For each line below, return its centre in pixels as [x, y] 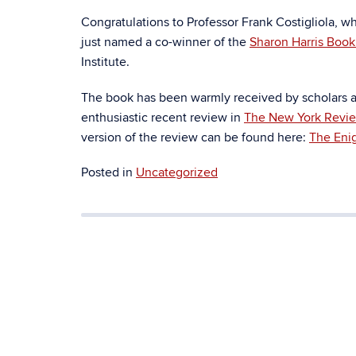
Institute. [105, 62]
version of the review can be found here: [195, 137]
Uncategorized [177, 172]
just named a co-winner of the [165, 42]
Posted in [108, 172]
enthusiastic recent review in [163, 118]
